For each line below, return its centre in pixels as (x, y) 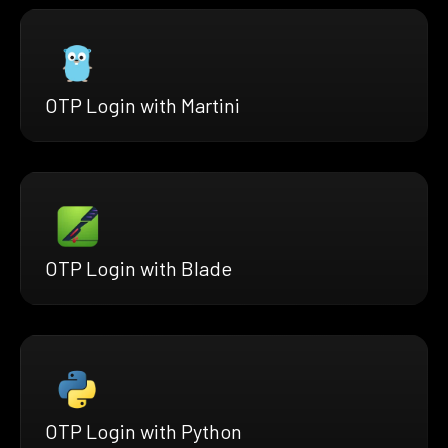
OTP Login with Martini (142, 104)
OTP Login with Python (143, 430)
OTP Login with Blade (138, 267)
